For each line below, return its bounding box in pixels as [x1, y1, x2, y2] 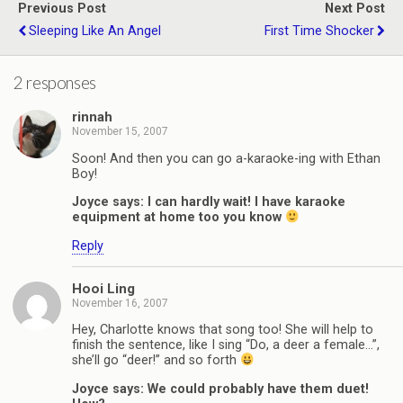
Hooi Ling [72, 281, 135, 297]
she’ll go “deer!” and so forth [72, 353, 240, 369]
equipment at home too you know [72, 210, 285, 226]
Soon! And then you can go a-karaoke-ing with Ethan [72, 150, 381, 166]
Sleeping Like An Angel [29, 23, 161, 39]
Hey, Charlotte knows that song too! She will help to [72, 322, 373, 338]
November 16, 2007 [72, 297, 168, 309]
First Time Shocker [264, 23, 374, 39]
